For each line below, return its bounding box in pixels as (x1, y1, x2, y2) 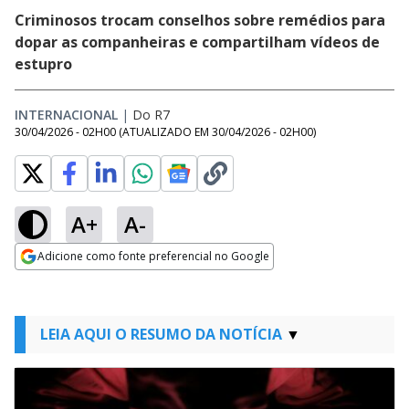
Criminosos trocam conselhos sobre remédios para (15, 10, 385, 30)
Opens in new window (15, 271, 163, 291)
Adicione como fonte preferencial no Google (37, 248, 269, 264)
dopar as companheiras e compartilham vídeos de (15, 32, 380, 52)
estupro (15, 54, 72, 74)
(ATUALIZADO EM (119, 124, 212, 140)
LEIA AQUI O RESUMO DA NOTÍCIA (40, 324, 282, 344)
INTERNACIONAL (15, 106, 118, 123)
